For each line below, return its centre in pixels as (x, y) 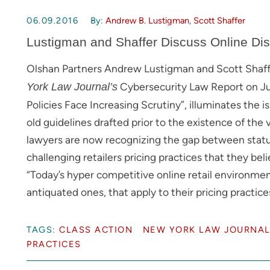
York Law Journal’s (72, 87)
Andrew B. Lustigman (147, 21)
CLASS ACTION (96, 230)
